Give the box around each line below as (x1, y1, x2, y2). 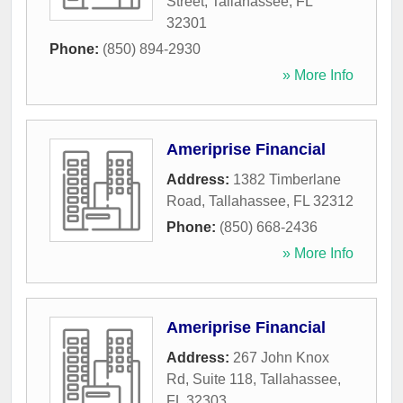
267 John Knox (233, 350, 329, 366)
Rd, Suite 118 (166, 372, 253, 388)
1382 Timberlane (233, 172, 341, 188)
